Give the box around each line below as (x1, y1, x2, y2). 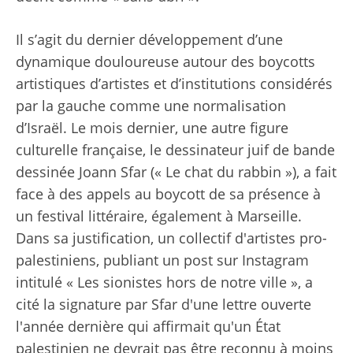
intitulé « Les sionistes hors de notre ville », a (16, 273, 313, 292)
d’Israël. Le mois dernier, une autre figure (16, 118, 288, 138)
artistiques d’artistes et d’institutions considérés (16, 74, 333, 94)
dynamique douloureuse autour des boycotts (16, 52, 315, 72)
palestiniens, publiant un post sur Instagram (16, 251, 309, 270)
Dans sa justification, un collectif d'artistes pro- (16, 229, 327, 248)
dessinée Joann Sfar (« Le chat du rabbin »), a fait (16, 162, 336, 182)
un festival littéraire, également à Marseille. (16, 206, 302, 226)
